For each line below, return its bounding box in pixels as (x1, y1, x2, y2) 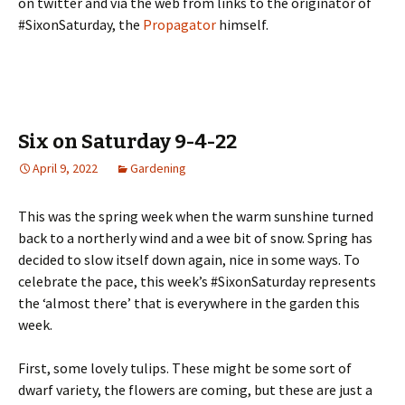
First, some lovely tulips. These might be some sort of (18, 358, 352, 377)
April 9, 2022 (33, 159, 98, 176)
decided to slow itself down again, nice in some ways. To (18, 250, 360, 268)
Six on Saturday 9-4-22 (18, 128, 237, 154)
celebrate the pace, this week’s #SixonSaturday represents (18, 271, 376, 290)
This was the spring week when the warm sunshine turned (18, 206, 373, 225)
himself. (216, 14, 268, 33)
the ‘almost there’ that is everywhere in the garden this (18, 293, 360, 312)
